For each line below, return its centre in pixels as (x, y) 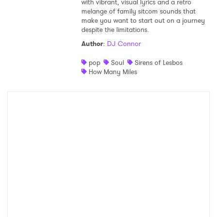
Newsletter (55, 155)
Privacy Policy (150, 185)
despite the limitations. (115, 30)
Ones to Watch (70, 133)
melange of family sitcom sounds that (138, 11)
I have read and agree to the (75, 185)
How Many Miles (113, 72)
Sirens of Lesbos (158, 63)
